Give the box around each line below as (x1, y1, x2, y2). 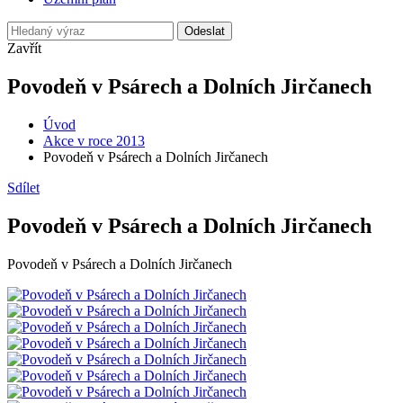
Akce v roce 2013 (43, 132, 145, 148)
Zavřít (7, 40, 41, 56)
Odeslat (184, 24, 225, 38)
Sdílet (7, 179, 40, 195)
